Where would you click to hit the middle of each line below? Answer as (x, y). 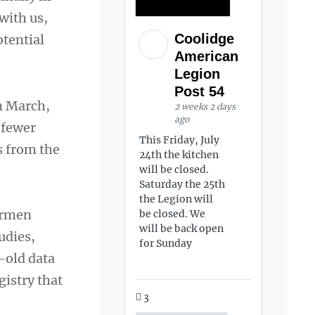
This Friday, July (180, 140)
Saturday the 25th (182, 184)
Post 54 (202, 91)
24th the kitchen (179, 155)
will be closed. (174, 169)
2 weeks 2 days (205, 107)
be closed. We (173, 214)
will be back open (182, 229)
